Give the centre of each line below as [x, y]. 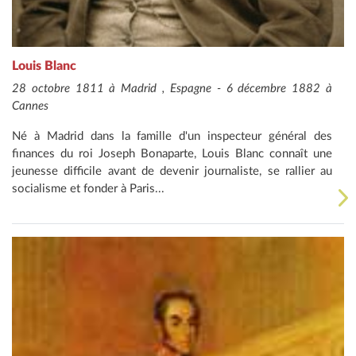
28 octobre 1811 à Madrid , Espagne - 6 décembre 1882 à [172, 88]
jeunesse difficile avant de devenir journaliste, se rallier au [172, 171]
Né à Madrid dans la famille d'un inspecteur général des [172, 136]
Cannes [30, 106]
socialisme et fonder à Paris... [88, 188]
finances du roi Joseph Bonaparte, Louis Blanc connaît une [172, 153]
